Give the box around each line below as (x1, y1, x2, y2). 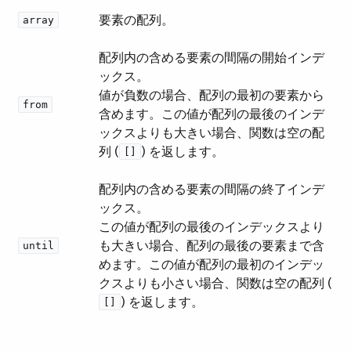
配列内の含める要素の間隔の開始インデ (99, 49, 324, 66)
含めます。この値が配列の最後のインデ (99, 106, 324, 122)
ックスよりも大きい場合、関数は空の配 (99, 125, 324, 141)
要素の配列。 (99, 12, 174, 28)
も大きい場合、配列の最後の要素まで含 (99, 237, 324, 254)
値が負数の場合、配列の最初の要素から (99, 87, 324, 103)
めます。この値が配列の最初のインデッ (99, 256, 324, 273)
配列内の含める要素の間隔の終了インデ (99, 181, 324, 197)
